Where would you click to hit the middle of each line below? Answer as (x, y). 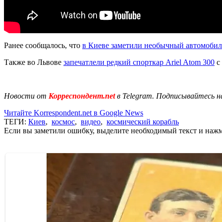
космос (63, 121)
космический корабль (143, 121)
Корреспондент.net (82, 96)
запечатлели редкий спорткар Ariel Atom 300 (139, 62)
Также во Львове (34, 62)
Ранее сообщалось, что (43, 45)
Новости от (25, 96)
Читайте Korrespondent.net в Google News (74, 112)
